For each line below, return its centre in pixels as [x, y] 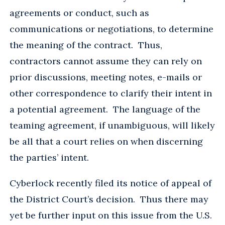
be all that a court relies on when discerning [106, 141]
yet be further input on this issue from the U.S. [111, 215]
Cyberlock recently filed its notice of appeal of [110, 183]
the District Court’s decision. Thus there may [109, 199]
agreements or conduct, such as [79, 13]
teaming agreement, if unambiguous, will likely [112, 125]
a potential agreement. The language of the [105, 109]
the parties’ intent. [50, 157]
